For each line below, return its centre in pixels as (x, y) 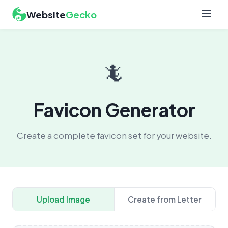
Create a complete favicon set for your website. (114, 136)
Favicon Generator (114, 110)
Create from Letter (165, 199)
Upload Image (63, 199)
